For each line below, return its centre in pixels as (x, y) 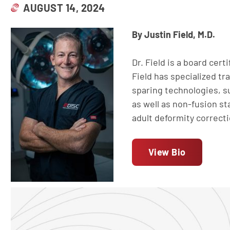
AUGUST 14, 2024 (64, 8)
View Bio (167, 152)
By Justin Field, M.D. (174, 34)
